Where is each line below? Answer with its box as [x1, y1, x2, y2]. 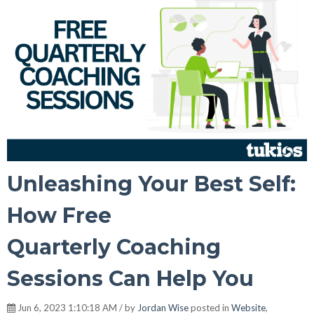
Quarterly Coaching [7, 233, 221, 260]
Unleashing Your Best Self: [7, 170, 296, 197]
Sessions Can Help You [7, 265, 254, 292]
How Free [7, 202, 111, 228]
